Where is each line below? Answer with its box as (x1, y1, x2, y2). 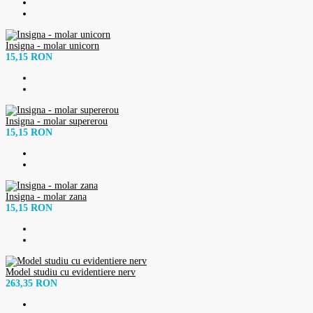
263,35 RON (6, 277, 57, 289)
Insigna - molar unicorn (6, 40, 99, 51)
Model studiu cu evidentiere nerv (6, 266, 136, 277)
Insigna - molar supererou (6, 115, 108, 126)
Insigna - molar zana (6, 191, 87, 202)
